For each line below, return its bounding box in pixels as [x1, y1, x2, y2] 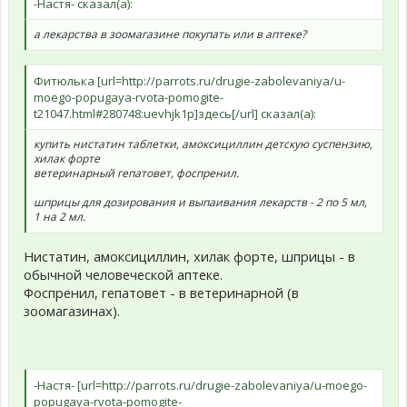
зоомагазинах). [24, 301, 120, 320]
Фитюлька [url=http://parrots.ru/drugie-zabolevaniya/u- [34, 72, 345, 89]
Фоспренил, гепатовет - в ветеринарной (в [24, 283, 299, 302]
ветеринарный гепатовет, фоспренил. [34, 164, 239, 181]
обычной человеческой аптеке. [24, 264, 223, 283]
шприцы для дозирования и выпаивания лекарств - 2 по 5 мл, [34, 194, 367, 210]
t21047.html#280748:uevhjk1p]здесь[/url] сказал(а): [34, 104, 316, 122]
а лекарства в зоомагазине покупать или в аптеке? [34, 26, 306, 43]
